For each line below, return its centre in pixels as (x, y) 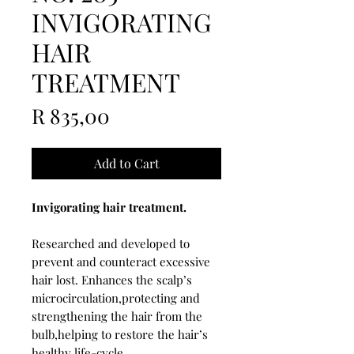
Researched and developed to (111, 243)
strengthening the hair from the (117, 316)
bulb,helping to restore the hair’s (120, 334)
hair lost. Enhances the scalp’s (112, 279)
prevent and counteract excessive (121, 261)
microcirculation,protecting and (116, 298)
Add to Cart (126, 163)
